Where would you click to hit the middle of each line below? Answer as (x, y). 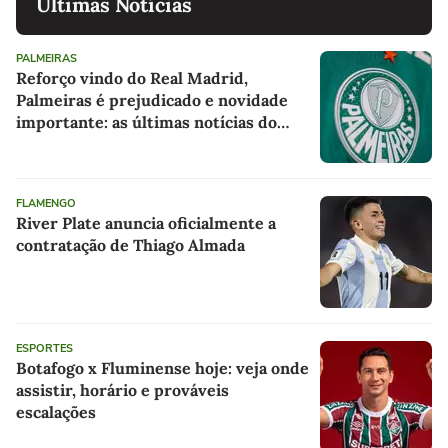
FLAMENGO (46, 203)
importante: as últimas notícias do (146, 121)
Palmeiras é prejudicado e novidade (152, 99)
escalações (56, 411)
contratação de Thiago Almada (130, 244)
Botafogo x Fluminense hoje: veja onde (162, 367)
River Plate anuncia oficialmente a (146, 222)
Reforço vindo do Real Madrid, (132, 77)
